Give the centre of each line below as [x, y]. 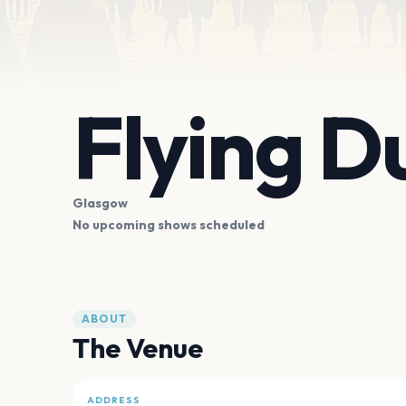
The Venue [138, 348]
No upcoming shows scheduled [169, 225]
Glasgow [100, 203]
